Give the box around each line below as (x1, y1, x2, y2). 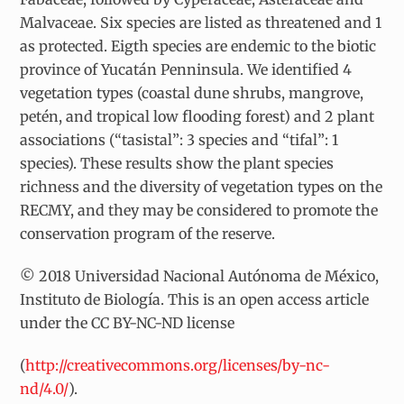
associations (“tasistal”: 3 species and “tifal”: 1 (20, 130, 339, 149)
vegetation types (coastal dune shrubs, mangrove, (20, 83, 364, 102)
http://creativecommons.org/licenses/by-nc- (25, 355, 331, 374)
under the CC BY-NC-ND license (20, 313, 235, 332)
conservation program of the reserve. (20, 224, 276, 243)
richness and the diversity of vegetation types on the (20, 177, 383, 196)
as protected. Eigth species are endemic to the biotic (20, 36, 377, 55)
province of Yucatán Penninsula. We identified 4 (20, 60, 353, 78)
